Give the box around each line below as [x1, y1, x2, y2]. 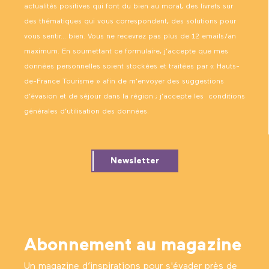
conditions [208, 92, 245, 100]
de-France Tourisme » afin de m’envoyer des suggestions [24, 77, 224, 85]
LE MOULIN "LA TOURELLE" [11, 31, 130, 41]
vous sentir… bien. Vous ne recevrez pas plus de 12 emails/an [24, 32, 236, 40]
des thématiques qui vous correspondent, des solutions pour [24, 17, 236, 25]
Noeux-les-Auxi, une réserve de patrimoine [11, 16, 196, 26]
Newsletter [110, 156, 159, 165]
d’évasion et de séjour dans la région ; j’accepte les [24, 92, 206, 100]
